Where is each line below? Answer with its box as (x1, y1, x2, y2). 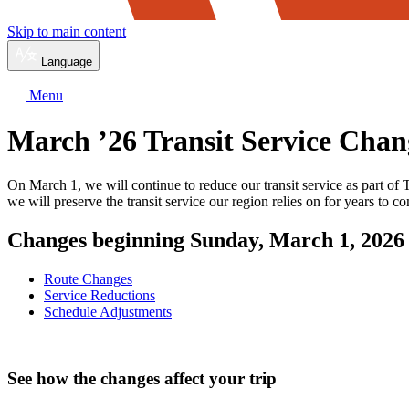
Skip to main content (7, 24, 126, 40)
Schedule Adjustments (44, 304, 172, 320)
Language (41, 55, 92, 69)
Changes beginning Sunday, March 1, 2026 (7, 228, 404, 253)
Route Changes (44, 271, 132, 288)
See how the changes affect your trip (7, 368, 277, 388)
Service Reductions (44, 288, 155, 304)
